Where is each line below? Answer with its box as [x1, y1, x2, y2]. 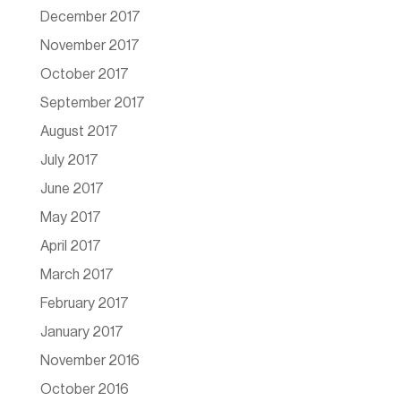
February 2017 [39, 296, 129, 311]
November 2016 [39, 354, 140, 369]
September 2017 [39, 96, 145, 111]
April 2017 [39, 239, 101, 254]
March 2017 [39, 268, 114, 283]
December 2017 [39, 10, 141, 25]
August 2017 [39, 124, 118, 140]
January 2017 [39, 325, 124, 340]
